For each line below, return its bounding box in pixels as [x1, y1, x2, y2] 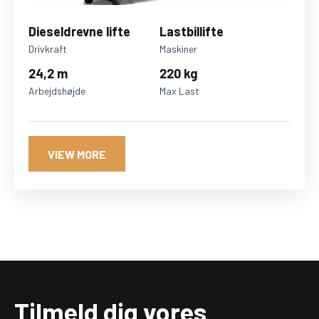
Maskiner [159, 43, 197, 56]
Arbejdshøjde [28, 85, 85, 98]
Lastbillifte [159, 23, 224, 40]
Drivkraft [28, 43, 67, 56]
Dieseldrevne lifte [28, 23, 130, 40]
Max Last [159, 85, 199, 98]
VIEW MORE [48, 147, 106, 162]
